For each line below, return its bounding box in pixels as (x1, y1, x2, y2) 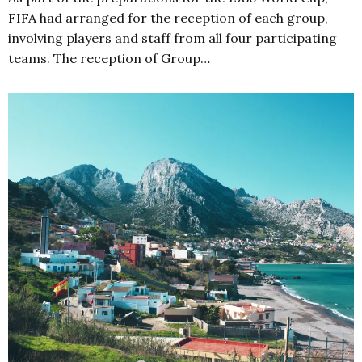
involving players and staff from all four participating (8, 29, 337, 46)
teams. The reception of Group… (8, 49, 210, 66)
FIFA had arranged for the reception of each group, (8, 9, 328, 26)
